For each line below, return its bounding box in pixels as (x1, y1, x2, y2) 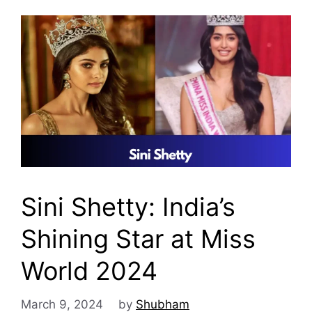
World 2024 (21, 256, 164, 287)
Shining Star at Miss (21, 224, 256, 255)
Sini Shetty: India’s (21, 192, 235, 223)
